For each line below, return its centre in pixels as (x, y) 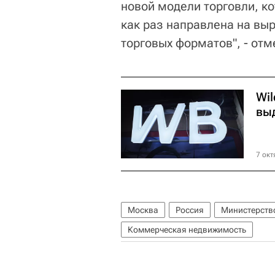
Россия (190, 210)
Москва (143, 210)
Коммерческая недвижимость (187, 229)
